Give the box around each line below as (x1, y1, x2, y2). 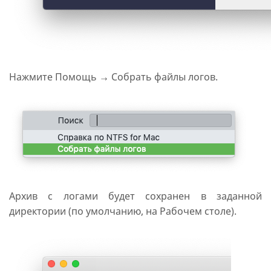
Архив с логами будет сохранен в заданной (9, 189, 262, 203)
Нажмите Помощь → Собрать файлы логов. (9, 70, 218, 83)
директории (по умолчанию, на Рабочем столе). (9, 204, 237, 218)
